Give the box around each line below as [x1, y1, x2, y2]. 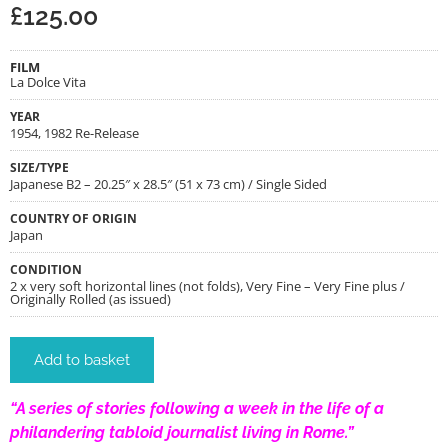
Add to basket [34, 350, 130, 369]
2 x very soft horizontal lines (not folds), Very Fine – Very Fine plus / [10, 276, 405, 295]
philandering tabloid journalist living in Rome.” [10, 423, 354, 443]
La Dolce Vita [10, 72, 86, 91]
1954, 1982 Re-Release [10, 123, 139, 142]
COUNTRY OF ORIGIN [10, 209, 137, 226]
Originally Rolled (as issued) [10, 289, 171, 308]
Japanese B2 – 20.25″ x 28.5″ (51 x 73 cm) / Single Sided [10, 174, 327, 193]
